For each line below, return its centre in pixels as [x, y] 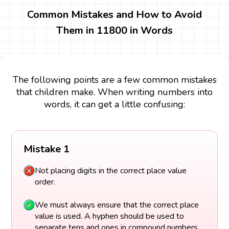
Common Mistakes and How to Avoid [114, 15]
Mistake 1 [46, 149]
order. [45, 182]
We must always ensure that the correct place [117, 205]
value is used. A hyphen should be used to [109, 216]
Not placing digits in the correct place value [110, 171]
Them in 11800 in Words [114, 31]
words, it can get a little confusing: [114, 105]
